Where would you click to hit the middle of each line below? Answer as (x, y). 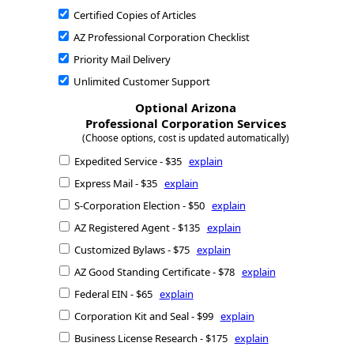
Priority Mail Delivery (121, 60)
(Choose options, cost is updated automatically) (186, 138)
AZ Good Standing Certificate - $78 (156, 272)
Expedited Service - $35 (130, 162)
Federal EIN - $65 (115, 294)
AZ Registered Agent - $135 (139, 228)
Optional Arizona (186, 108)
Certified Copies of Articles (133, 15)
